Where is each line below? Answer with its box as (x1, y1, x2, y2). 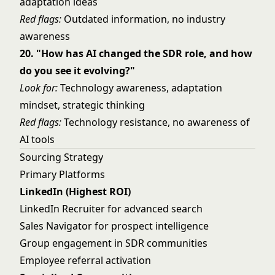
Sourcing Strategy (20, 150, 103, 164)
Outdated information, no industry (61, 12, 225, 26)
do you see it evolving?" (20, 64, 135, 77)
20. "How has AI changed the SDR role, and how (20, 47, 252, 60)
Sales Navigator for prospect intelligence (20, 219, 209, 233)
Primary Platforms (20, 168, 105, 181)
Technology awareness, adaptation (58, 81, 222, 95)
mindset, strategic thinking (20, 98, 145, 112)
